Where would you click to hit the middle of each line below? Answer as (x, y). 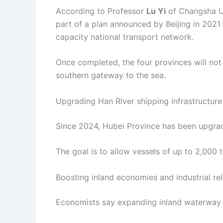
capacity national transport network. (125, 37)
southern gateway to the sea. (111, 75)
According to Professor (101, 11)
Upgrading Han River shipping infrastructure (139, 101)
